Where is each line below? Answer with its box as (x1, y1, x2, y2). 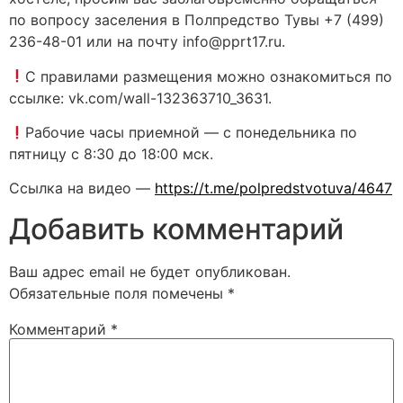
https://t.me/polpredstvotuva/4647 (155, 179, 392, 198)
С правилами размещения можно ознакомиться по (25, 67, 393, 85)
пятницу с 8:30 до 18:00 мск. (9, 144, 213, 163)
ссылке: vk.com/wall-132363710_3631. (9, 88, 272, 107)
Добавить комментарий (9, 210, 344, 246)
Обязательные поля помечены (9, 283, 228, 302)
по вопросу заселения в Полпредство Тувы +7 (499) (9, 11, 384, 30)
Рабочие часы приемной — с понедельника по (25, 122, 358, 141)
